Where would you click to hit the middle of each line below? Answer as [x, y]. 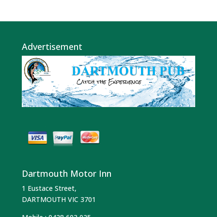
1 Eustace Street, [49, 188]
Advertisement [52, 46]
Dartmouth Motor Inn [66, 173]
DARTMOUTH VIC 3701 [59, 199]
